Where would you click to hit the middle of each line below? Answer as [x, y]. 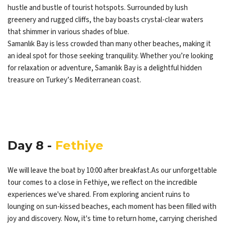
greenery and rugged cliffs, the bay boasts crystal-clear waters [105, 20]
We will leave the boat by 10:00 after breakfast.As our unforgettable [112, 171]
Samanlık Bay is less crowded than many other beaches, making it [109, 44]
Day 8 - [31, 146]
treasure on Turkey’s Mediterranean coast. [74, 80]
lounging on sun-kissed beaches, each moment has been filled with [112, 207]
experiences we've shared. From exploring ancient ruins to [99, 195]
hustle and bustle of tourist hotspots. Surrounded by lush [98, 8]
